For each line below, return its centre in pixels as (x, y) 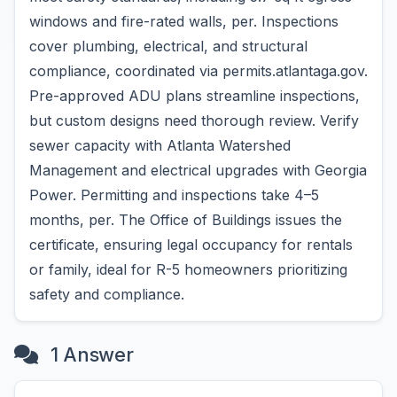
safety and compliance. (107, 294)
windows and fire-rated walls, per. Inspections (184, 21)
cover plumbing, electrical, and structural (168, 46)
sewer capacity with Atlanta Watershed (160, 145)
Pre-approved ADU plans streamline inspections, (195, 96)
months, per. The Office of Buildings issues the (186, 220)
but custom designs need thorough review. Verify (194, 121)
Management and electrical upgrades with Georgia (198, 170)
